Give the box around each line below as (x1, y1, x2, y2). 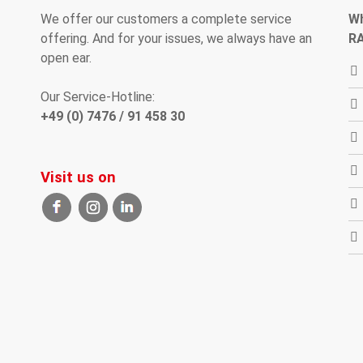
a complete (181, 11, 247, 27)
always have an (227, 30, 312, 46)
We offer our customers (41, 11, 178, 27)
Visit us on (41, 168, 116, 186)
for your (117, 30, 162, 46)
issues (165, 30, 201, 46)
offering (41, 30, 87, 46)
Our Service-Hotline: (41, 88, 155, 105)
